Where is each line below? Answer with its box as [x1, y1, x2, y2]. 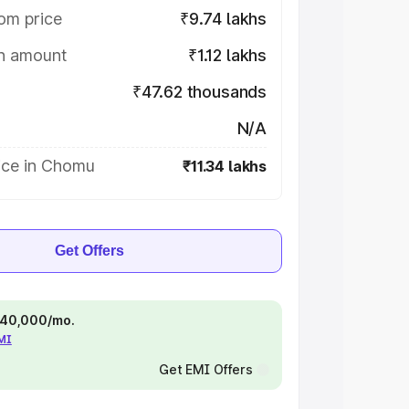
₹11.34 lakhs [183, 157, 267, 175]
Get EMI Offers [158, 362, 253, 377]
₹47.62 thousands [131, 82, 267, 101]
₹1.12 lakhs [187, 46, 267, 65]
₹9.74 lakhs [179, 9, 267, 28]
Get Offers [55, 243, 124, 258]
